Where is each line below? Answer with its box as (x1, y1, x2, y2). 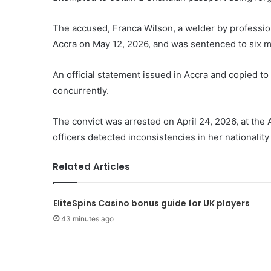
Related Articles (53, 160, 130, 174)
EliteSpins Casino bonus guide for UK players (53, 197, 250, 210)
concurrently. (53, 85, 109, 97)
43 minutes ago (60, 214, 114, 224)
